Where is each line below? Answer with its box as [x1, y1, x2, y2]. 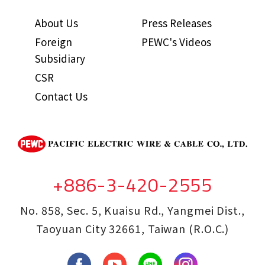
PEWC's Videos [141, 34, 212, 49]
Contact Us [35, 88, 88, 104]
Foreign [35, 34, 72, 49]
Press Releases [141, 15, 212, 30]
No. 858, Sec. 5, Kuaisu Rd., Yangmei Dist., [20, 202, 245, 218]
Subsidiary [35, 50, 85, 66]
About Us [35, 15, 78, 30]
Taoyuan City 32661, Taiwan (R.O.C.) [35, 221, 230, 237]
